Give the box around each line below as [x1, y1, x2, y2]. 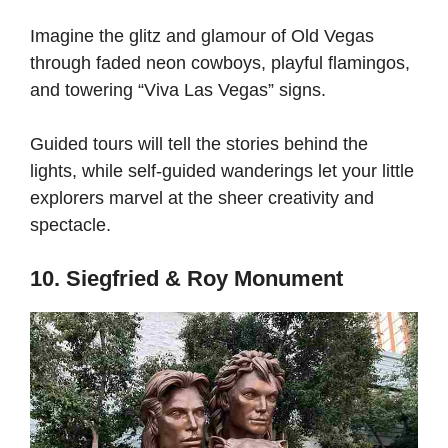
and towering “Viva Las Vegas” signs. [30, 79, 331, 100]
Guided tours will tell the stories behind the [30, 133, 368, 154]
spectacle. [30, 214, 116, 235]
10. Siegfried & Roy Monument [30, 265, 343, 291]
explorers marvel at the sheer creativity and [30, 187, 374, 208]
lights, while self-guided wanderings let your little [30, 160, 414, 181]
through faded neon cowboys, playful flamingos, [30, 52, 410, 73]
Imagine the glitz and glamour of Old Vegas [30, 25, 374, 46]
